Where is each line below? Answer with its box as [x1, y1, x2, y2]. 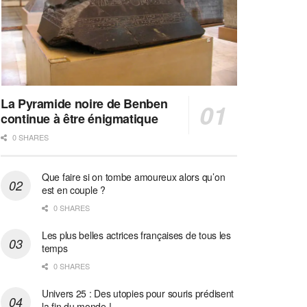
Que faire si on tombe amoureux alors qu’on [42, 169, 225, 184]
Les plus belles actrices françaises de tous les [42, 228, 231, 242]
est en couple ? [42, 182, 106, 197]
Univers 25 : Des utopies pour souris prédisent [42, 286, 234, 300]
